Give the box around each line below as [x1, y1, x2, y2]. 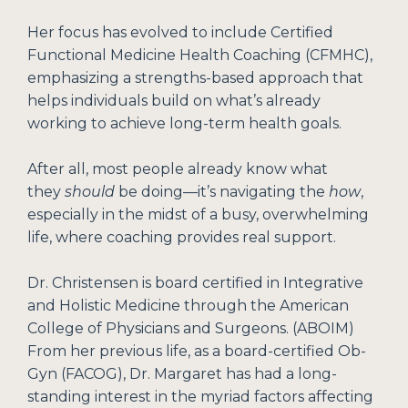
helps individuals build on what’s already [27, 92, 321, 110]
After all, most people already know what [27, 160, 328, 178]
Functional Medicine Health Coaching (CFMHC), [27, 46, 372, 65]
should [65, 183, 115, 201]
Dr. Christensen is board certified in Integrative [27, 274, 363, 292]
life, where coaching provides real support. [27, 229, 336, 247]
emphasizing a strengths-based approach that [27, 69, 363, 87]
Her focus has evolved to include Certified [27, 24, 333, 42]
